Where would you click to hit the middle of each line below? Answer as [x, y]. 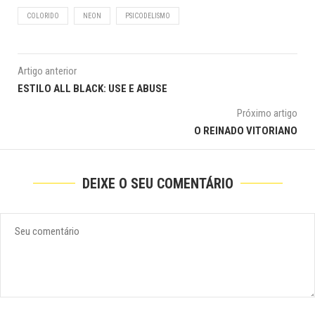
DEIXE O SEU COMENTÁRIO [157, 184]
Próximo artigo [267, 113]
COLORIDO [43, 16]
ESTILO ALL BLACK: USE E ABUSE [92, 89]
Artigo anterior [47, 71]
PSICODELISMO [148, 16]
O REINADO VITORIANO [246, 131]
